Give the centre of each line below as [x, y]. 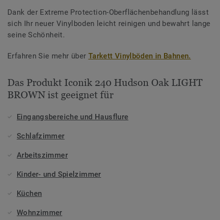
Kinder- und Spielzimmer [59, 174]
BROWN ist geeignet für [60, 95]
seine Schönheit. [36, 35]
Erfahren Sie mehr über [48, 56]
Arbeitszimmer [42, 155]
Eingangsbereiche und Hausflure [73, 117]
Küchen [29, 193]
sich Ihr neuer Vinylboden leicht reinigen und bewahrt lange [109, 23]
